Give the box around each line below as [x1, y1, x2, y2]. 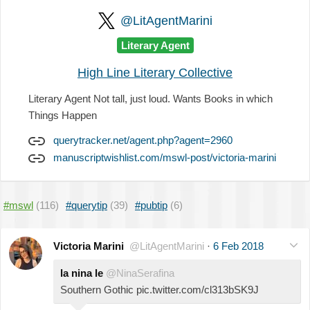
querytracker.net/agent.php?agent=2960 [53, 134, 232, 146]
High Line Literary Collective [77, 65, 232, 80]
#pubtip [135, 199, 167, 211]
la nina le [60, 266, 103, 279]
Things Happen [28, 109, 97, 121]
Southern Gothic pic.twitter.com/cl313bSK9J [60, 283, 259, 295]
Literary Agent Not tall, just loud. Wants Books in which [28, 92, 273, 104]
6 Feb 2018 [213, 239, 264, 252]
